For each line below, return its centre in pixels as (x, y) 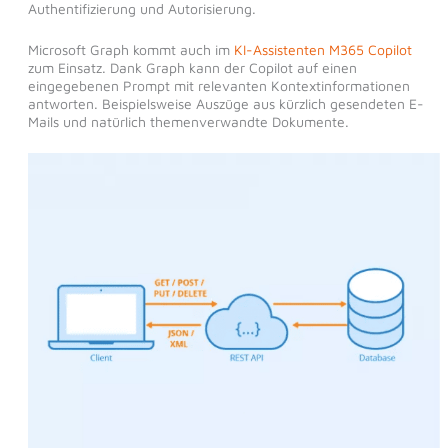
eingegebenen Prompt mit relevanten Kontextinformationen (218, 85)
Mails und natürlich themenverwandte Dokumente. (188, 121)
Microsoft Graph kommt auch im (130, 49)
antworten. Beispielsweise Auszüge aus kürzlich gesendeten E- (225, 103)
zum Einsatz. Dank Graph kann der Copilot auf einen (192, 67)
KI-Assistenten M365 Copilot (322, 49)
